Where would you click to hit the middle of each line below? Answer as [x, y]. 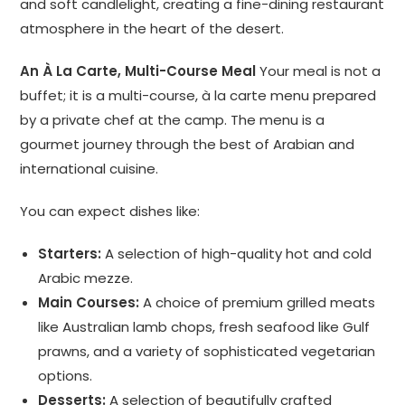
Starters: [70, 254]
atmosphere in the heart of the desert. [152, 29]
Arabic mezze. [86, 278]
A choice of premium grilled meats [258, 303]
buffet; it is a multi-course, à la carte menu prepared [198, 96]
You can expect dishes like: [110, 212]
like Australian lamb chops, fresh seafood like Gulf [204, 327]
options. [66, 376]
